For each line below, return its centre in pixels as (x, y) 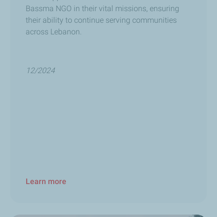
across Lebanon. (54, 32)
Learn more (46, 181)
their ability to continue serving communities (101, 20)
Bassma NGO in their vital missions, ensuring (103, 9)
